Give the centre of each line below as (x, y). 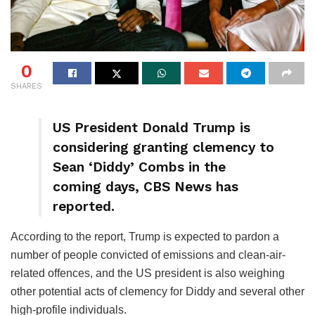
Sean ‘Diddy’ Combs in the (139, 167)
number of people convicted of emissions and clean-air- (148, 255)
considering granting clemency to (163, 148)
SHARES (26, 86)
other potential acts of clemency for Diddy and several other (157, 292)
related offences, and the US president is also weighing (148, 274)
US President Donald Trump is (152, 128)
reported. (84, 207)
